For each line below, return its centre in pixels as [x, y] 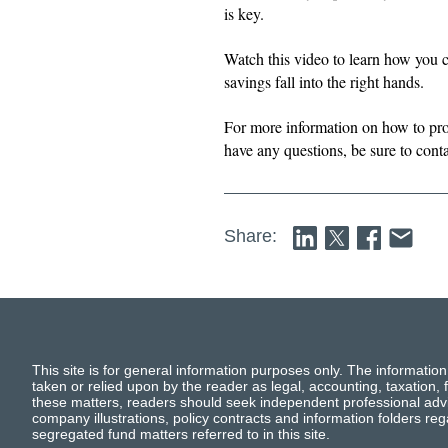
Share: [250, 236]
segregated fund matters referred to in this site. [181, 433]
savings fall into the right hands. [324, 81]
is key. [244, 13]
